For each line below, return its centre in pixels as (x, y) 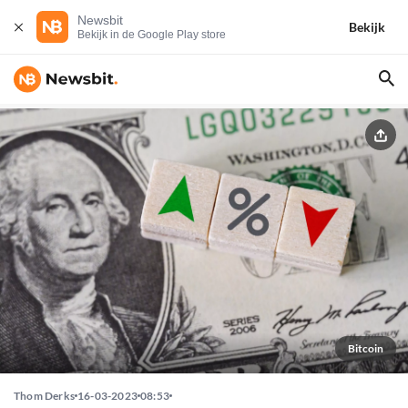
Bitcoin (366, 349)
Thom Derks (44, 396)
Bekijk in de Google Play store (152, 35)
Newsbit (100, 20)
